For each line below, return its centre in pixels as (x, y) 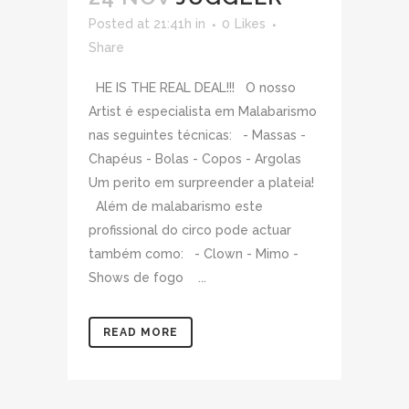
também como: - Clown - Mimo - (194, 254)
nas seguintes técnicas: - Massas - (197, 136)
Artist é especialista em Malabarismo (203, 112)
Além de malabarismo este (176, 207)
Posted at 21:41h (140, 24)
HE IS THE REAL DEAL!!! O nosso (192, 88)
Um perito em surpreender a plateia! (201, 183)
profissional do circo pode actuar (190, 231)
